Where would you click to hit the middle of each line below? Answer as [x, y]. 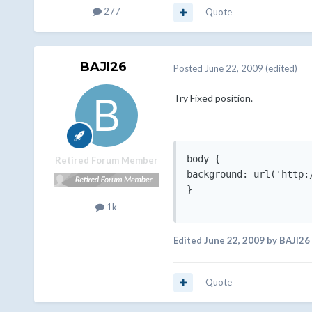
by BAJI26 [287, 241]
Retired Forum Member [106, 161]
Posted [189, 68]
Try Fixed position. [213, 98]
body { [203, 159]
